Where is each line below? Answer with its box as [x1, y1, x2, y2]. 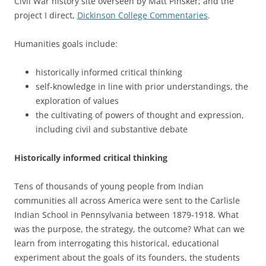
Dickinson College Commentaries [77, 9, 208, 21]
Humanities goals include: [14, 38, 118, 49]
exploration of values [36, 95, 119, 106]
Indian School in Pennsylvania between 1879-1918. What [14, 209, 239, 220]
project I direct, [14, 9, 77, 21]
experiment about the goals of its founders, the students [14, 252, 240, 263]
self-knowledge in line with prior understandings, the [36, 81, 248, 92]
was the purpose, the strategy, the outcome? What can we [14, 223, 245, 235]
